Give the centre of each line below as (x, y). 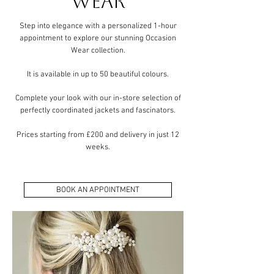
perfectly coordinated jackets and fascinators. (98, 111)
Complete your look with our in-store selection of (98, 98)
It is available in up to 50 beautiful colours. (98, 75)
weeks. (98, 147)
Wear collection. (98, 51)
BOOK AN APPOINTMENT (98, 190)
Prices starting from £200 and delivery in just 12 (98, 135)
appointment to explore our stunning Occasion (98, 39)
